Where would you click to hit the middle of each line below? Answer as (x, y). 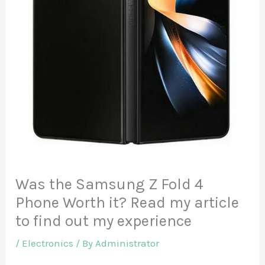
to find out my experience (104, 221)
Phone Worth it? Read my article (127, 202)
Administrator (127, 243)
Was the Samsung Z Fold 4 (110, 184)
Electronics (48, 243)
